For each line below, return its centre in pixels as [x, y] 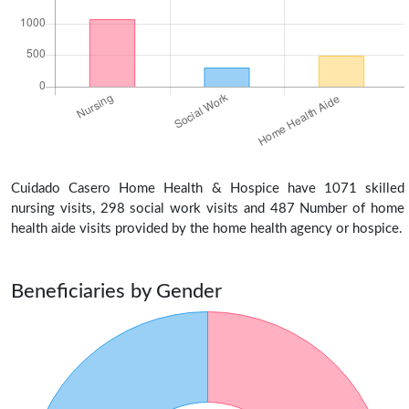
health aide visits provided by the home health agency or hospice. [207, 228]
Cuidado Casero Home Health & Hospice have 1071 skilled [208, 188]
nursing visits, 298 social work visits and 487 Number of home [208, 208]
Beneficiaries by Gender [116, 291]
